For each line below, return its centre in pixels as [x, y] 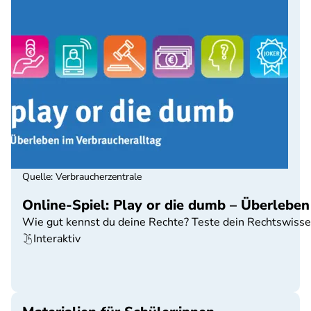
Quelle [36, 177]
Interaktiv [57, 239]
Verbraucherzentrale [99, 177]
